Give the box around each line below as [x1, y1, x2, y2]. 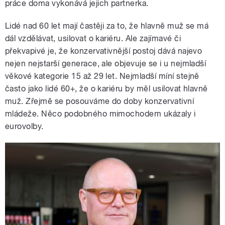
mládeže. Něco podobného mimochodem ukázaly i [5, 109, 196, 119]
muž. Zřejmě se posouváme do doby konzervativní [5, 96, 194, 106]
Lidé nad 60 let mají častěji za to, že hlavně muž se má [5, 21, 209, 31]
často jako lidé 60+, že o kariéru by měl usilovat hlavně [5, 84, 208, 94]
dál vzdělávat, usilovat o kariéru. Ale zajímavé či [5, 34, 181, 44]
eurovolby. [5, 122, 44, 132]
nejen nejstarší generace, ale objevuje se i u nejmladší [5, 59, 206, 69]
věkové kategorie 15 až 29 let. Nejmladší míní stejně [5, 71, 199, 81]
